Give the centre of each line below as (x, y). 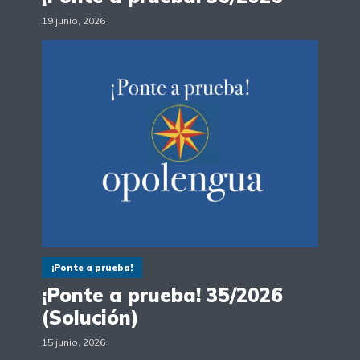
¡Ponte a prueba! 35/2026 (162, 295)
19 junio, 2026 (74, 21)
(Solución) (90, 317)
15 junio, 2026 (74, 342)
